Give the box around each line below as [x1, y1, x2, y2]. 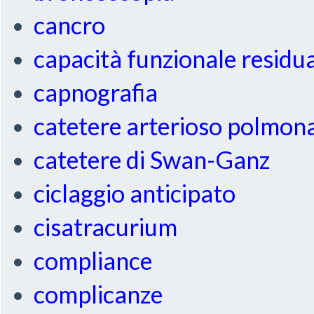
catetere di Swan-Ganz [34, 145, 271, 175]
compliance [34, 246, 153, 275]
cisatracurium [34, 212, 178, 242]
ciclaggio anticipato [34, 179, 236, 208]
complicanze [34, 280, 163, 309]
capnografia [34, 78, 158, 107]
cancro [34, 11, 106, 40]
